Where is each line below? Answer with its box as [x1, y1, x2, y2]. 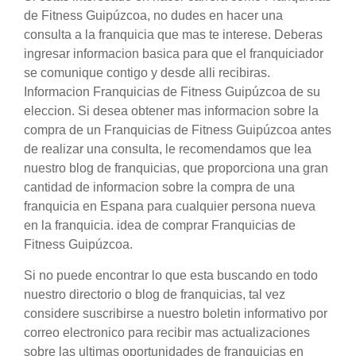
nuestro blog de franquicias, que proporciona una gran [24, 161, 328, 176]
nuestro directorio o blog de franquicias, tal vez [24, 288, 285, 302]
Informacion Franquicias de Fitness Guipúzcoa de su [24, 85, 320, 99]
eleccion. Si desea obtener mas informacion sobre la [24, 104, 319, 118]
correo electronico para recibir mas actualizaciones [24, 326, 310, 340]
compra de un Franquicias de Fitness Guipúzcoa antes [24, 123, 331, 137]
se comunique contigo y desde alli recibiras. [24, 66, 270, 80]
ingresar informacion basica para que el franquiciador [24, 47, 323, 61]
